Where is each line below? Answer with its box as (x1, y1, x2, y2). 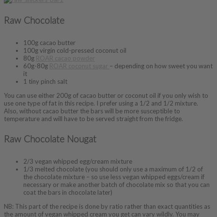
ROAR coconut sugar (49, 62, 109, 70)
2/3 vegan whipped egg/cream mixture (23, 157, 132, 166)
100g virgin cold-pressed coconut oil (23, 46, 126, 54)
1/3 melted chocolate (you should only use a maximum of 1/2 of (23, 165, 203, 173)
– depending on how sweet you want (109, 62, 213, 70)
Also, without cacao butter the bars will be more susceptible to (4, 107, 180, 115)
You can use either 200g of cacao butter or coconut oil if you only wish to (4, 91, 208, 99)
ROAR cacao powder (36, 54, 95, 62)
